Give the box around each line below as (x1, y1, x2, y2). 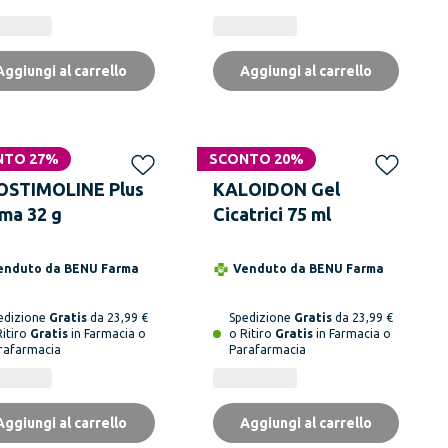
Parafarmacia (228, 342, 306, 356)
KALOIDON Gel (212, 178, 340, 199)
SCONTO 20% (208, 150, 304, 167)
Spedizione (228, 310, 294, 324)
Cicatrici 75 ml (212, 203, 331, 224)
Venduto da (232, 261, 309, 275)
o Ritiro (228, 326, 275, 340)
